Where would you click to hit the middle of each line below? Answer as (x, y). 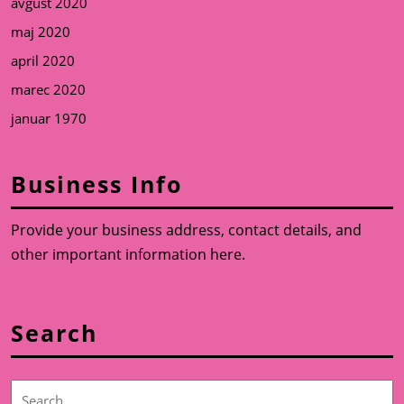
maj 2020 (41, 32)
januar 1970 (49, 119)
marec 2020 (48, 90)
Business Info (96, 184)
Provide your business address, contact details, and (186, 230)
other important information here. (128, 255)
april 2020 (43, 61)
